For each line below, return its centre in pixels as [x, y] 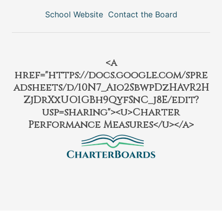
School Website [74, 14]
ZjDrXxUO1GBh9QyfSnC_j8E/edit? [111, 100]
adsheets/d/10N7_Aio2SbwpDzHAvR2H [111, 87]
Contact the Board [142, 14]
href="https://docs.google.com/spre [111, 75]
